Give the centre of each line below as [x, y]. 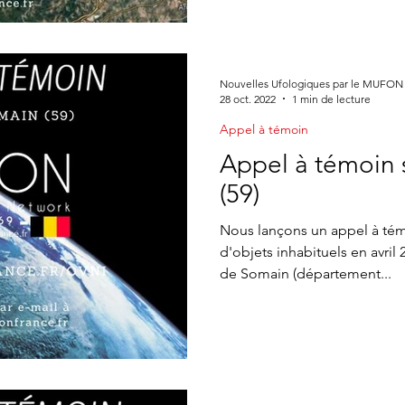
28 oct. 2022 [248, 99]
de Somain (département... [306, 273]
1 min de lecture [331, 99]
